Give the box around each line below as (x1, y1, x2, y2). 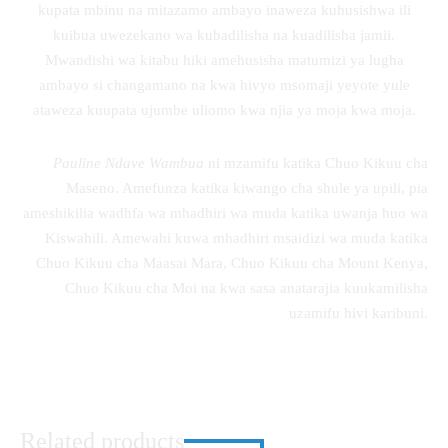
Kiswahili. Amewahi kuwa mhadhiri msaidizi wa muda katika (45, 229, 428, 246)
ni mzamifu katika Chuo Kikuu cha (204, 154, 428, 171)
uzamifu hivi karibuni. (289, 304, 428, 321)
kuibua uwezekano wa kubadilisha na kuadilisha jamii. (53, 26, 395, 43)
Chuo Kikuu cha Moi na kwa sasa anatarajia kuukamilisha (65, 279, 428, 296)
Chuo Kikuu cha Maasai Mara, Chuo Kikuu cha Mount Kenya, (36, 254, 428, 271)
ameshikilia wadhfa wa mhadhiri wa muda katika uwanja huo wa (23, 204, 428, 221)
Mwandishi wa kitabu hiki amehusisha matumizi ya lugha (44, 51, 404, 68)
